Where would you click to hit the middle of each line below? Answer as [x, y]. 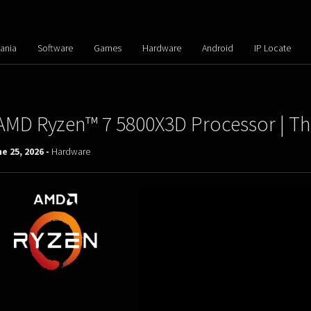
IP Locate [272, 48]
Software [55, 48]
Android [217, 48]
